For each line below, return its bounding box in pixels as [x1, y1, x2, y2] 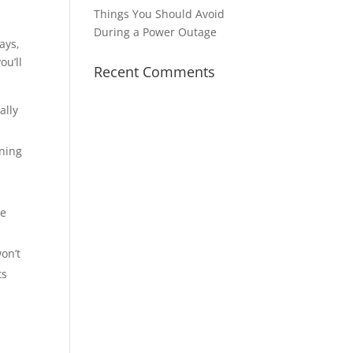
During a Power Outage [94, 24, 217, 39]
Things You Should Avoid [94, 6, 225, 21]
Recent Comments [94, 62, 216, 81]
